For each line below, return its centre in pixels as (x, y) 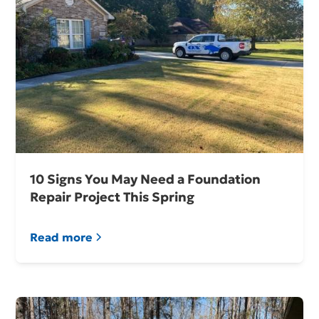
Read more (62, 237)
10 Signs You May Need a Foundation (146, 179)
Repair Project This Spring (113, 197)
